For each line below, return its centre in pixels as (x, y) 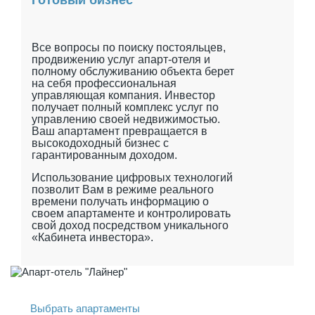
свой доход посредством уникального (130, 225)
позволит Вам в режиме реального (123, 189)
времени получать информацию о (120, 201)
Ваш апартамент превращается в (120, 131)
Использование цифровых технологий (132, 177)
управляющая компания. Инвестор (123, 95)
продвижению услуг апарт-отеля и (121, 59)
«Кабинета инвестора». (92, 237)
